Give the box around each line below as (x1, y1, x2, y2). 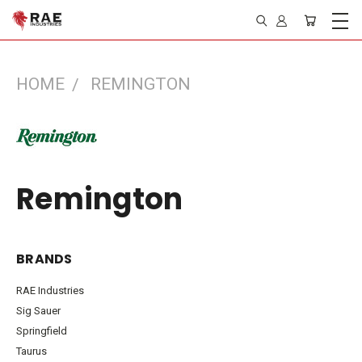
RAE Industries (16, 284, 84, 297)
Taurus (16, 345, 47, 357)
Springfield (16, 325, 67, 337)
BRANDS (16, 250, 73, 268)
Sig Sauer (16, 305, 61, 317)
